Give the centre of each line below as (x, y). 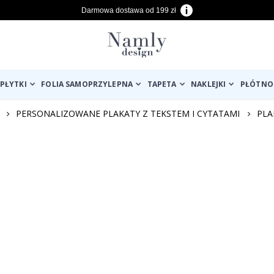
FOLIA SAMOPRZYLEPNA (87, 84)
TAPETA (162, 84)
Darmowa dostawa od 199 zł (129, 11)
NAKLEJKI (209, 84)
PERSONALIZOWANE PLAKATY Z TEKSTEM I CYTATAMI (128, 114)
